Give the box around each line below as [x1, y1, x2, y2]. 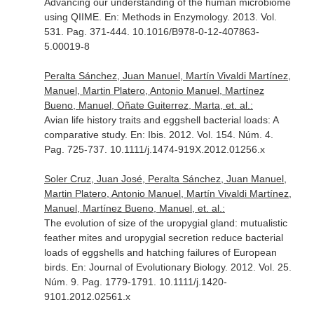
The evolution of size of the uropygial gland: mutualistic [43, 217, 287, 228]
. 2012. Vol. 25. [224, 261, 292, 273]
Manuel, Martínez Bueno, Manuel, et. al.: [43, 203, 225, 214]
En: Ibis [130, 129, 163, 140]
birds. [43, 261, 71, 273]
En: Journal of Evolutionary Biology [71, 261, 225, 273]
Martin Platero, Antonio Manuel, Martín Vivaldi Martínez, [43, 188, 292, 199]
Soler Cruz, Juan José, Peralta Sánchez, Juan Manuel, [43, 173, 287, 184]
